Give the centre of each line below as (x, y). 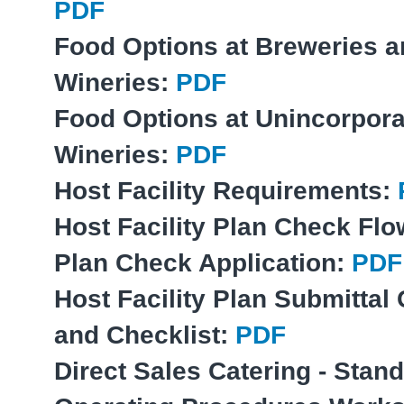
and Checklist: (145, 335)
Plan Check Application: (203, 262)
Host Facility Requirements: (226, 190)
